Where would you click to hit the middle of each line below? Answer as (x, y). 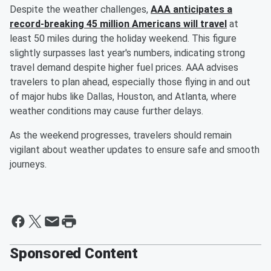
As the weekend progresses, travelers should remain (121, 135)
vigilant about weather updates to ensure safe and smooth (135, 150)
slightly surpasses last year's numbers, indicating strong (127, 53)
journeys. (28, 165)
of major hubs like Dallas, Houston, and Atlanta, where (123, 97)
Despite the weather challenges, (80, 10)
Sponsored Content (74, 254)
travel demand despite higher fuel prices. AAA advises (124, 68)
